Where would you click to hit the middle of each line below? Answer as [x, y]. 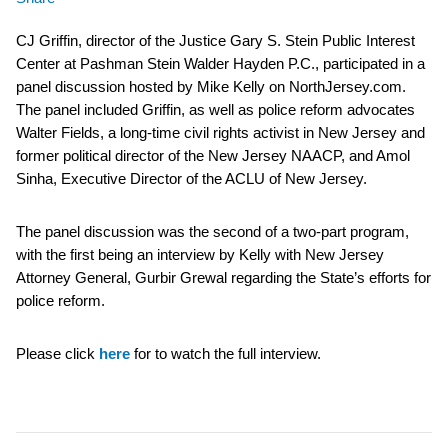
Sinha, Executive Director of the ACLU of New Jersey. [191, 178]
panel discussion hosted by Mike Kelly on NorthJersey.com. [211, 86]
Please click [57, 353]
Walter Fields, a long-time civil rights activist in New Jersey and [220, 132]
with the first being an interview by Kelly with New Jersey [200, 254]
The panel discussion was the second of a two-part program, [212, 231]
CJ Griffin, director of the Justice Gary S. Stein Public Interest [215, 40]
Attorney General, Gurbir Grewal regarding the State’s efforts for [223, 277]
